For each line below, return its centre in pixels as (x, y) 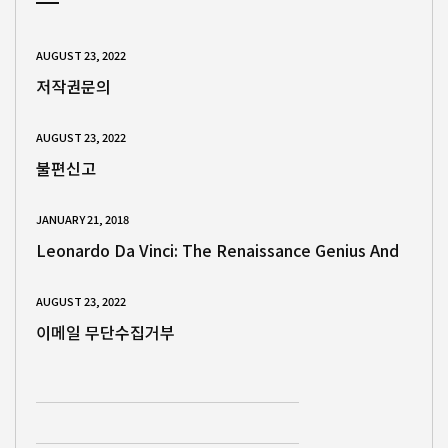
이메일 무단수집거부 (105, 332)
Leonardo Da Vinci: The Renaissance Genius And (217, 250)
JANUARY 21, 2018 (82, 219)
